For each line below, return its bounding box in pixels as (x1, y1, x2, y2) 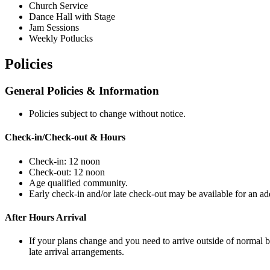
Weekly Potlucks (29, 33, 93, 43)
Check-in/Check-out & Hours (5, 132, 125, 143)
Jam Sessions (29, 22, 79, 33)
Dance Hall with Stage (29, 11, 115, 22)
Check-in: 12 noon (29, 155, 100, 166)
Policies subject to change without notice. (29, 108, 186, 119)
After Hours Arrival (5, 212, 86, 223)
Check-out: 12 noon (29, 166, 105, 177)
